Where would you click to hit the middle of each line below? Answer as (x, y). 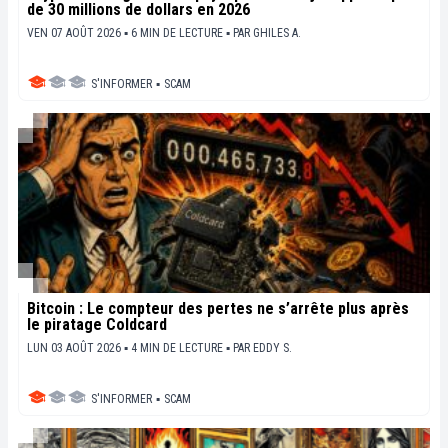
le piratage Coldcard (97, 325)
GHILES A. (277, 33)
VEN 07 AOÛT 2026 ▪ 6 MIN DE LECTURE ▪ (130, 33)
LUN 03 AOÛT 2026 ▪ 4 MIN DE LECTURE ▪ (130, 348)
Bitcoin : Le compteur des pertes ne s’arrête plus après (218, 309)
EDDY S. (272, 348)
